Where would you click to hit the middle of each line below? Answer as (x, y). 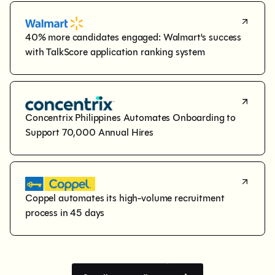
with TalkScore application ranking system (115, 52)
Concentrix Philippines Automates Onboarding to (132, 117)
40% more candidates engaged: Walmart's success (134, 37)
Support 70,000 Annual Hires (89, 132)
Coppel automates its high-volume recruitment (126, 198)
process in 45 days (65, 212)
